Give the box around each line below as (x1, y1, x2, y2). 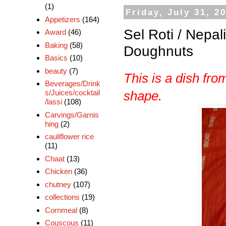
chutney (44, 180, 71, 189)
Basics (44, 53, 68, 63)
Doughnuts (124, 42, 193, 59)
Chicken (44, 167, 72, 176)
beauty (44, 66, 67, 75)
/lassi (44, 97, 62, 106)
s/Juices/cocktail (44, 88, 100, 97)
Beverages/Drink (44, 79, 100, 88)
